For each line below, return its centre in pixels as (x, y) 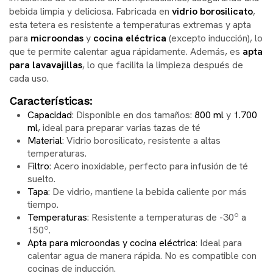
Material (45, 140)
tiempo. (43, 204)
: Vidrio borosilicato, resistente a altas (141, 140)
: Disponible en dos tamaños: (133, 115)
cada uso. (29, 78)
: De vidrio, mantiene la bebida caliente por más (147, 191)
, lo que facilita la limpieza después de (163, 65)
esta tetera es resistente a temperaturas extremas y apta (130, 24)
